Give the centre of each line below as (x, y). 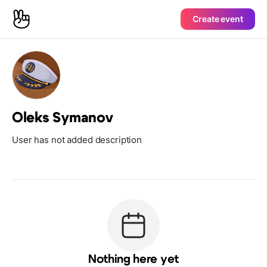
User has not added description (77, 140)
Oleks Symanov (63, 118)
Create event (218, 19)
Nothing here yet (133, 259)
